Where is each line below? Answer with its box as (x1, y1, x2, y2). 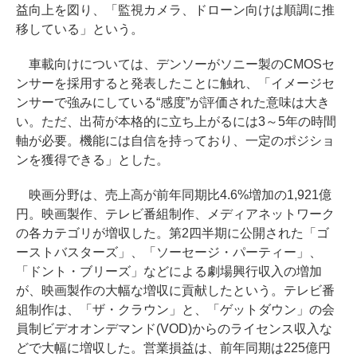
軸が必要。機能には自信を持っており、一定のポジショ (16, 134, 335, 147)
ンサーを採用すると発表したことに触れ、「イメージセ (16, 76, 335, 90)
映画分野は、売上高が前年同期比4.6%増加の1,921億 (16, 188, 331, 202)
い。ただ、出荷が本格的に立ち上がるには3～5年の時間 (16, 115, 336, 128)
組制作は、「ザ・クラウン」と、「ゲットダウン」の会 (16, 303, 335, 316)
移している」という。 (16, 22, 143, 36)
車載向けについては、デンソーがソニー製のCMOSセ (16, 57, 335, 71)
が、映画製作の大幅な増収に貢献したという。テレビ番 (16, 284, 335, 297)
